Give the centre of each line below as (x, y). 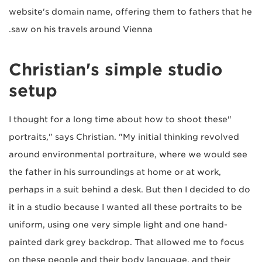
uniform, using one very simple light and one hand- (118, 224)
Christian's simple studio (116, 69)
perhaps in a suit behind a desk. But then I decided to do (130, 189)
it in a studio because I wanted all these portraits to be (125, 207)
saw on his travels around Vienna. (82, 29)
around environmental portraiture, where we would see (128, 154)
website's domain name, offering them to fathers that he (130, 11)
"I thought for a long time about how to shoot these (118, 119)
